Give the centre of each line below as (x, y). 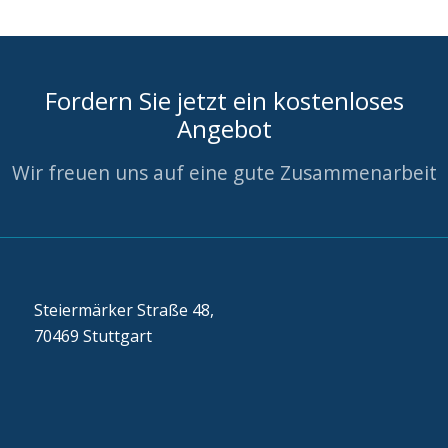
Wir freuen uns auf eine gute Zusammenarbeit (224, 173)
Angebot (224, 129)
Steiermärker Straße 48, (123, 309)
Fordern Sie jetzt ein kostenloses (224, 101)
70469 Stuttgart (92, 335)
